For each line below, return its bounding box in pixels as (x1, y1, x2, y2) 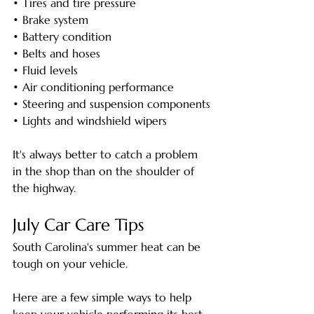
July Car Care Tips (13, 214, 144, 235)
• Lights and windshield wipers (13, 113, 167, 128)
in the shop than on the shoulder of (13, 163, 198, 178)
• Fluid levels (13, 62, 78, 77)
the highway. (13, 180, 76, 195)
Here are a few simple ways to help (13, 289, 195, 304)
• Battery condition (13, 29, 111, 43)
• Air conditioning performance (13, 79, 174, 94)
